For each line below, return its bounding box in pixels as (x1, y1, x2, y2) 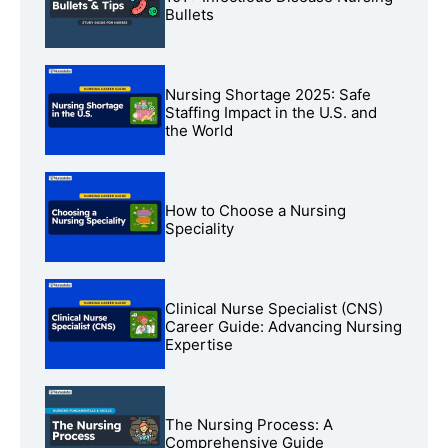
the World (165, 121, 233, 141)
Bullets (165, 5, 214, 25)
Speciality (165, 219, 234, 239)
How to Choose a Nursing (165, 201, 346, 221)
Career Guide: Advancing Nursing (165, 317, 402, 337)
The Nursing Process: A (165, 415, 333, 435)
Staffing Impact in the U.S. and (165, 103, 377, 123)
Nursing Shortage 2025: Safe (165, 85, 371, 105)
